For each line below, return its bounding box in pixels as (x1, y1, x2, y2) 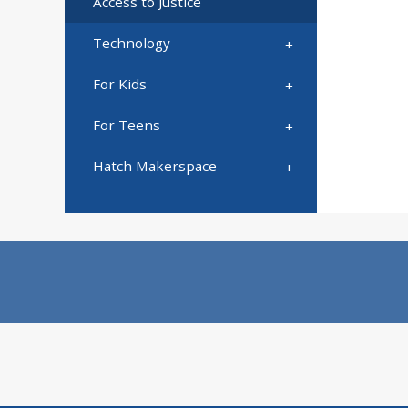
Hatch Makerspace (92, 156, 217, 175)
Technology (92, 34, 170, 53)
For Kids (92, 75, 147, 94)
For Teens (92, 115, 160, 134)
